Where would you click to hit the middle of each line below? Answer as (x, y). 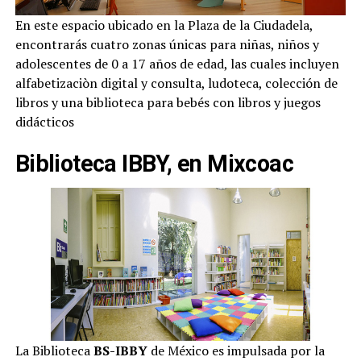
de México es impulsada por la (237, 350)
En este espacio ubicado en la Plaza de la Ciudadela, (164, 25)
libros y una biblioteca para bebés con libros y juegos (168, 103)
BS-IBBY (120, 350)
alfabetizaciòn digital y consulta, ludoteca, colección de (176, 83)
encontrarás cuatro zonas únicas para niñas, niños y (167, 45)
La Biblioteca (54, 350)
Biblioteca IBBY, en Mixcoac (154, 164)
